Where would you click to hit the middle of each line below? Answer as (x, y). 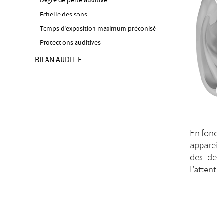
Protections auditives (70, 42)
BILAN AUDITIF (58, 59)
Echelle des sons (63, 14)
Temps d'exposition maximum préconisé (98, 28)
